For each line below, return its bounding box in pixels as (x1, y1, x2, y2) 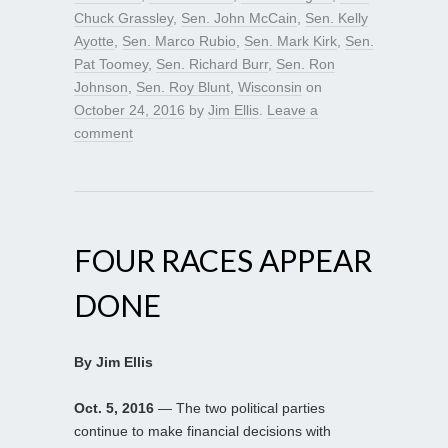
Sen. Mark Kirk (244, 32, 337, 49)
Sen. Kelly (305, 9, 368, 26)
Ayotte (74, 32, 114, 49)
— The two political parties (154, 399, 325, 416)
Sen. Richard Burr (156, 55, 268, 72)
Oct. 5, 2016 (74, 399, 154, 416)
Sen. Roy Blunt (136, 78, 230, 95)
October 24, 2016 (74, 101, 185, 118)
